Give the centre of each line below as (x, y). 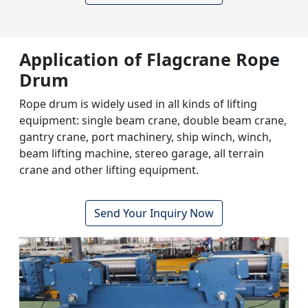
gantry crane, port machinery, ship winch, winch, (145, 137)
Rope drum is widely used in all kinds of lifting (138, 104)
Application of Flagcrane (128, 59)
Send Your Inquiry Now (154, 213)
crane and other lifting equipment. (109, 170)
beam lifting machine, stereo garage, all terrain (142, 154)
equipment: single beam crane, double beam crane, (153, 121)
